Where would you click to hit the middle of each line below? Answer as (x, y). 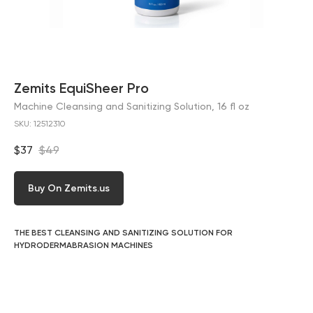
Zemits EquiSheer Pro (81, 88)
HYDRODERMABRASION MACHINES (83, 246)
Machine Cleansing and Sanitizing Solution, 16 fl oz (132, 106)
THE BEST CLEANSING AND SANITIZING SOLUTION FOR (123, 233)
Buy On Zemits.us (69, 189)
